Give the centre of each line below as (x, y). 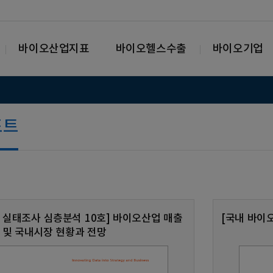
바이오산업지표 (54, 49)
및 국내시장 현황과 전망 (54, 233)
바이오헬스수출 (151, 49)
